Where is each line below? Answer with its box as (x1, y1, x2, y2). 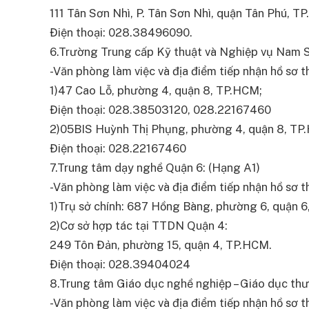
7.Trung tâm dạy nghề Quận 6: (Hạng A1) (50, 161, 260, 175)
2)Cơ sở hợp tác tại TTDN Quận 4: (50, 219, 228, 233)
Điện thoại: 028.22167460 (50, 141, 186, 156)
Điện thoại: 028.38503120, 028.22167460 (50, 103, 271, 117)
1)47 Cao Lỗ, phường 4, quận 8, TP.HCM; (50, 83, 262, 98)
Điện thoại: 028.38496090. (50, 26, 192, 40)
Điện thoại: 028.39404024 (50, 257, 190, 272)
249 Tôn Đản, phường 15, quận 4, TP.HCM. (50, 238, 272, 252)
